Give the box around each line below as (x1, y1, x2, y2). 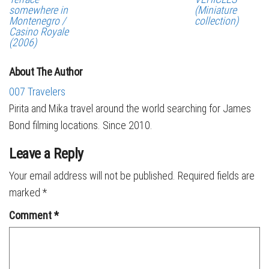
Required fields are (178, 169, 255, 182)
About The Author (9, 65, 83, 78)
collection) (194, 14, 238, 27)
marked (9, 186, 43, 199)
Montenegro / (9, 14, 65, 27)
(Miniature (194, 3, 237, 16)
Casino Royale (9, 25, 68, 38)
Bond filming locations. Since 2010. (9, 118, 153, 131)
